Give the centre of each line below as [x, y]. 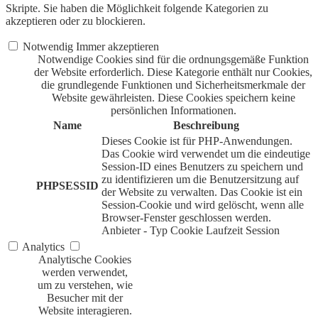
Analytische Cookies [85, 260]
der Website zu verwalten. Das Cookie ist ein [202, 192]
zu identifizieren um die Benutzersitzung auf [200, 180]
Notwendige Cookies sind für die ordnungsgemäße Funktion [173, 60]
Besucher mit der [85, 298]
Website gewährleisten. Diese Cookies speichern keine [173, 98]
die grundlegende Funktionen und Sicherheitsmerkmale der [173, 85]
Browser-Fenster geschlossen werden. [186, 218]
